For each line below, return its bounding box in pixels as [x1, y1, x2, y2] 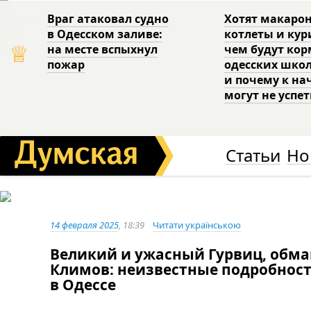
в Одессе [50, 275, 116, 295]
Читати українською [153, 219, 241, 231]
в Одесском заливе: [47, 26, 163, 42]
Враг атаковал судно [47, 11, 169, 26]
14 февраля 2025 [50, 219, 119, 231]
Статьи [225, 144, 280, 167]
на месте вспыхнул [47, 42, 158, 57]
